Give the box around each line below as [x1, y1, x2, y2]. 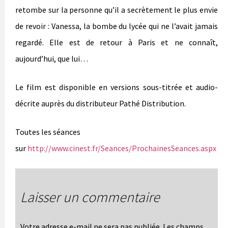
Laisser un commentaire [20, 187, 160, 206]
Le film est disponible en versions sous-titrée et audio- [15, 81, 218, 92]
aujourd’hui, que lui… [15, 53, 88, 64]
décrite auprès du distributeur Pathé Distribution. [15, 98, 186, 108]
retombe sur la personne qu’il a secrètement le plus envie [15, 4, 218, 15]
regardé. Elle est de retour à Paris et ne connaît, [15, 37, 218, 47]
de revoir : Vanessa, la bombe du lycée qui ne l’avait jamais [15, 20, 218, 31]
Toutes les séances [15, 126, 80, 137]
